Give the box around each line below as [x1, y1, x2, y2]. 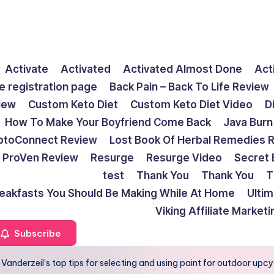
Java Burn [223, 116, 273, 128]
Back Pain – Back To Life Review [109, 81, 269, 93]
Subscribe [12, 227, 61, 239]
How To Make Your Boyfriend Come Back [5, 116, 211, 128]
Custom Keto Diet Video [130, 98, 253, 111]
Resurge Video [146, 152, 222, 164]
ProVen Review [2, 152, 78, 164]
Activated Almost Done [123, 63, 242, 75]
